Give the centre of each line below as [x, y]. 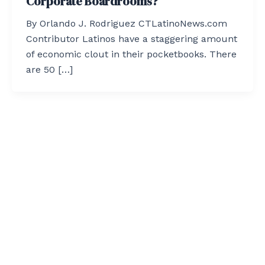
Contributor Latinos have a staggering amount [132, 38]
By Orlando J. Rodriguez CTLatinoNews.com [127, 23]
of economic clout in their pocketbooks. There [131, 54]
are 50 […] [49, 69]
